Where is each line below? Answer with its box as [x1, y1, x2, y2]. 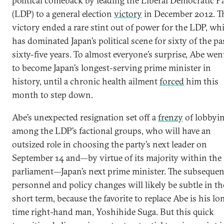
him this [184, 75, 218, 87]
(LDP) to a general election [12, 8, 114, 19]
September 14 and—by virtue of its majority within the [12, 152, 221, 163]
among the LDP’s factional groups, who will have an [12, 125, 211, 136]
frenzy [158, 111, 183, 123]
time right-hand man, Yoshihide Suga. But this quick [12, 206, 214, 217]
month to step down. [12, 89, 93, 100]
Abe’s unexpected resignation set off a [12, 111, 158, 123]
